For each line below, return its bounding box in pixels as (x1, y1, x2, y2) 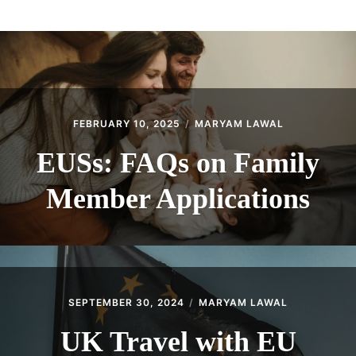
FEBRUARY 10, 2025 (72, 117, 180, 130)
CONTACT (27, 29, 92, 44)
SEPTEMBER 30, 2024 (68, 296, 184, 308)
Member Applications (46, 182, 310, 215)
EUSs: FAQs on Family (37, 146, 319, 179)
